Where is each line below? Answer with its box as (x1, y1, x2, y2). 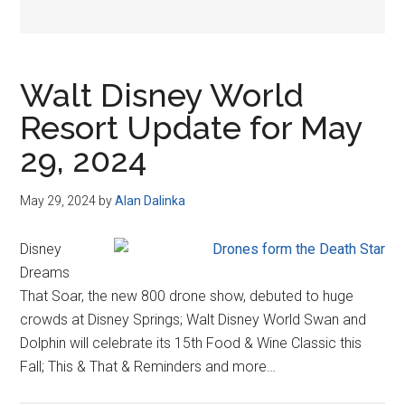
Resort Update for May (20, 108, 363, 146)
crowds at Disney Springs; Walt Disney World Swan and (20, 311, 367, 328)
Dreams (20, 264, 71, 281)
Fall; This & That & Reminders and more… (20, 358, 277, 375)
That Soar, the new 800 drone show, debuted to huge (20, 287, 354, 305)
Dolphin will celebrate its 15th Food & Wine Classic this (20, 334, 363, 352)
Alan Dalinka (115, 193, 186, 208)
